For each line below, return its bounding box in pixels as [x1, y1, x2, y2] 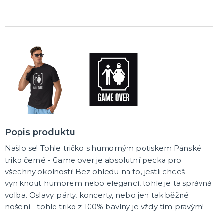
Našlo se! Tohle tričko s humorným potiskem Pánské [5, 143, 201, 153]
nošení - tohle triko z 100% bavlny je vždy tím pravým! [5, 201, 204, 211]
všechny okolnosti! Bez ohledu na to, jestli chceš [5, 166, 185, 176]
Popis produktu [5, 127, 76, 138]
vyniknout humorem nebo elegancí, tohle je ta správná [5, 178, 212, 188]
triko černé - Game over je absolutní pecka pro [5, 155, 182, 164]
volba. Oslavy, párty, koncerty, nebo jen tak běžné [5, 190, 189, 200]
